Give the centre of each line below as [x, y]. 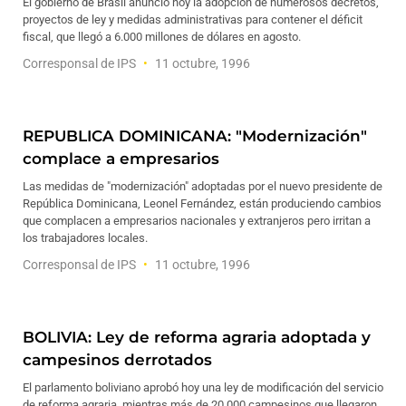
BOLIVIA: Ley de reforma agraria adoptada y [197, 337]
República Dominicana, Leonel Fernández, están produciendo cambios [202, 203]
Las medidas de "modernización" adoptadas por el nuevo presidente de [203, 186]
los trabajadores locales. [85, 238]
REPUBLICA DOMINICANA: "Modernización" [195, 136]
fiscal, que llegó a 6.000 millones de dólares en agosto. [162, 37]
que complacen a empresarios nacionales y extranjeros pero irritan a [197, 221]
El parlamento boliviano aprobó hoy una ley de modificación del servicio [203, 387]
